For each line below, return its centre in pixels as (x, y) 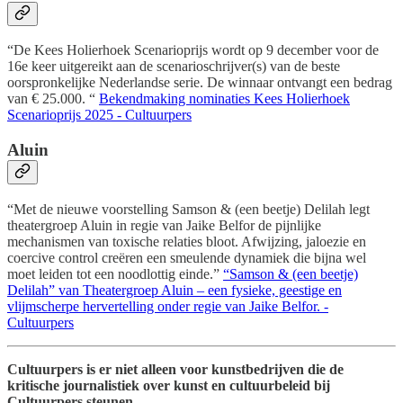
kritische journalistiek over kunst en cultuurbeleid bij (169, 385)
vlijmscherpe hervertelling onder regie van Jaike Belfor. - (168, 306)
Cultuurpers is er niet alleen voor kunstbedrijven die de (175, 369)
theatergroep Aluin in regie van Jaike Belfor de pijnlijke (164, 225)
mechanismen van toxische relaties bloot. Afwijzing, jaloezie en (187, 241)
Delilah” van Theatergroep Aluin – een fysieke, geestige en (175, 290)
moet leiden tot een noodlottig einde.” (115, 273)
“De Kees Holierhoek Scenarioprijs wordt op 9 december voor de (193, 50)
